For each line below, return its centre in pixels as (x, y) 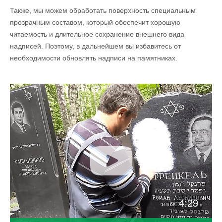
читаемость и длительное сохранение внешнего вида (97, 34)
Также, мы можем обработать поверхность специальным (103, 10)
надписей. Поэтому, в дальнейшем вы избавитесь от (96, 46)
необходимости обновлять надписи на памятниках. (94, 58)
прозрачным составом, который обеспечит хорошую (95, 22)
